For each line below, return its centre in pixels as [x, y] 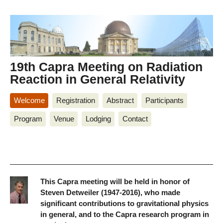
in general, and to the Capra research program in [125, 214]
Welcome [29, 100]
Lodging [98, 118]
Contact [135, 118]
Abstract [120, 100]
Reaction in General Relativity [98, 79]
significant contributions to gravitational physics [124, 203]
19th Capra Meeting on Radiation [106, 66]
